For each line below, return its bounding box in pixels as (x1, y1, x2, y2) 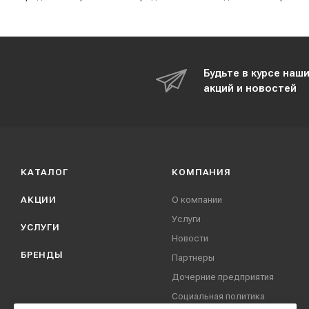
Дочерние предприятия (172, 272, 275, 282)
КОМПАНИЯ (172, 167, 231, 177)
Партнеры (172, 252, 215, 263)
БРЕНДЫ (21, 250, 63, 260)
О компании (172, 195, 223, 205)
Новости (172, 233, 209, 243)
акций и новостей (203, 82, 297, 94)
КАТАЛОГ (21, 167, 68, 177)
